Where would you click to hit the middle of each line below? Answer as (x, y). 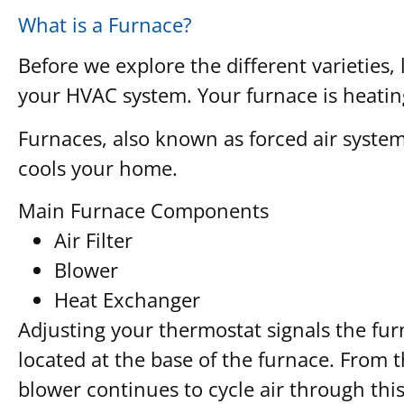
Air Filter (93, 240)
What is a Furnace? (105, 25)
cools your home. (98, 167)
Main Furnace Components (143, 211)
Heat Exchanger (127, 300)
